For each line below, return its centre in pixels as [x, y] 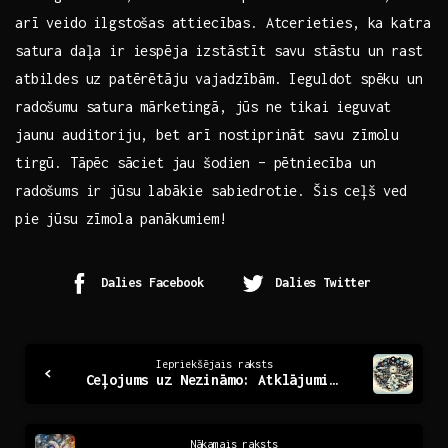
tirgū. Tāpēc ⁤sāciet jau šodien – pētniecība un [195, 163]
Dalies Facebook [152, 283]
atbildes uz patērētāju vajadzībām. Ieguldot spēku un [219, 79]
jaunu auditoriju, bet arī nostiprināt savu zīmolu [207, 135]
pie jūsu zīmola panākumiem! [121, 219]
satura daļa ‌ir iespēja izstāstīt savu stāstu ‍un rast [219, 51]
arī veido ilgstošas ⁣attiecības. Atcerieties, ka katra [223, 23]
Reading [60, 387]
